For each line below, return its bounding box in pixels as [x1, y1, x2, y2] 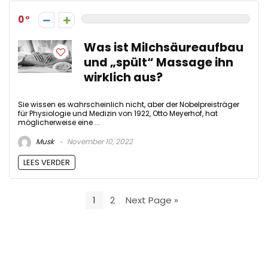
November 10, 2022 [65, 136, 133, 147]
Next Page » [126, 194, 178, 207]
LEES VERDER [23, 156, 70, 168]
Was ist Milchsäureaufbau [84, 39, 243, 56]
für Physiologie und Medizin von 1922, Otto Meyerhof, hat [18, 108, 218, 118]
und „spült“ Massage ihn [84, 54, 233, 71]
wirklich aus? [84, 69, 163, 86]
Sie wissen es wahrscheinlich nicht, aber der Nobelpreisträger [18, 99, 239, 109]
